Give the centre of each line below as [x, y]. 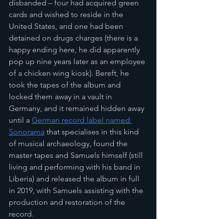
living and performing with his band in [76, 167]
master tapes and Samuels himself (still [77, 155]
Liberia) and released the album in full [75, 179]
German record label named [82, 120]
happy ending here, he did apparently [75, 50]
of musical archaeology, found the [69, 143]
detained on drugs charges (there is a [74, 38]
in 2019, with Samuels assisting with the [77, 190]
